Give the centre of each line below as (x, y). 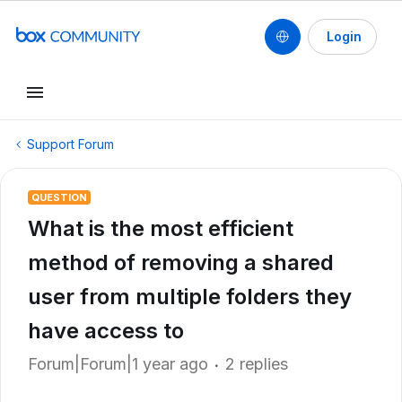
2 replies (257, 364)
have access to (106, 331)
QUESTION (59, 197)
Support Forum (70, 144)
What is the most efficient (161, 228)
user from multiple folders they (190, 297)
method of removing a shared (181, 262)
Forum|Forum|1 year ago (118, 364)
